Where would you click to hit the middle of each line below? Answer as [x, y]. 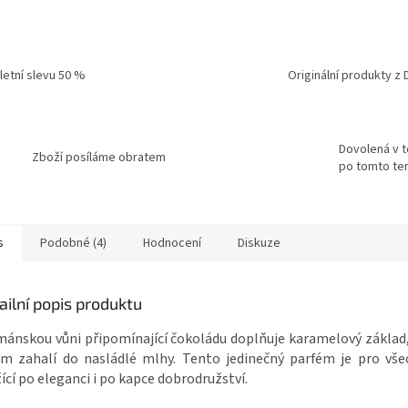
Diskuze [259, 244]
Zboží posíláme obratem [99, 158]
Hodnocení [172, 244]
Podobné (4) [73, 244]
